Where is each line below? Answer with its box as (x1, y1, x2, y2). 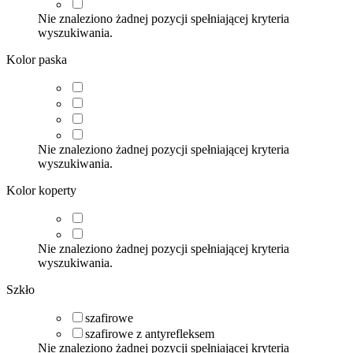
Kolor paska (6, 52, 67, 66)
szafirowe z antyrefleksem (85, 326, 214, 340)
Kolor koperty (6, 183, 76, 197)
